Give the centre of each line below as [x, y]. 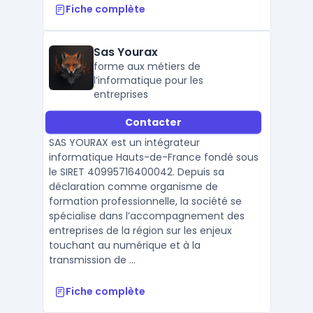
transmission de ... [92, 260]
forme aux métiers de [147, 66]
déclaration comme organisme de [133, 187]
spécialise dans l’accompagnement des [146, 216]
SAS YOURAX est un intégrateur [124, 143]
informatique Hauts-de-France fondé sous [153, 157]
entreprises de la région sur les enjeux [140, 231]
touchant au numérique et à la [124, 245]
